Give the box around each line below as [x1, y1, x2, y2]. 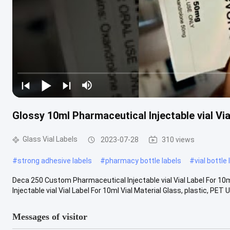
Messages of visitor [12, 211, 87, 222]
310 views [162, 135, 195, 144]
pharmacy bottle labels [105, 156, 181, 165]
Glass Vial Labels [23, 135, 78, 143]
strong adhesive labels [17, 156, 92, 165]
